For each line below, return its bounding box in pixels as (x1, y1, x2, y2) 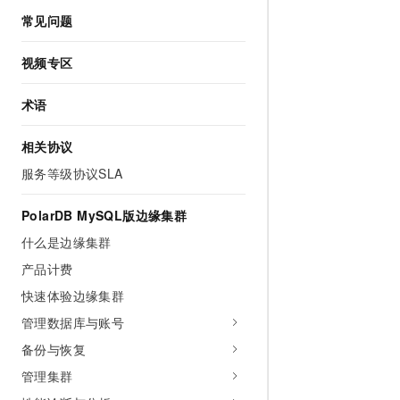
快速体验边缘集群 (21, 287, 125, 304)
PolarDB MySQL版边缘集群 (21, 206, 187, 224)
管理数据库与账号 (21, 313, 125, 331)
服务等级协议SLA (21, 164, 123, 182)
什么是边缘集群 (21, 233, 112, 251)
